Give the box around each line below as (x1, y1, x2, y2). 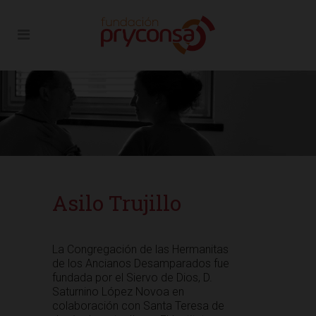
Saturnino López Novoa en (52, 285, 184, 298)
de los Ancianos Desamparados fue (52, 257, 229, 270)
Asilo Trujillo (52, 189, 181, 217)
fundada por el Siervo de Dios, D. (52, 271, 212, 284)
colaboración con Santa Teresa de (52, 299, 224, 312)
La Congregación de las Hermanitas (52, 243, 229, 256)
